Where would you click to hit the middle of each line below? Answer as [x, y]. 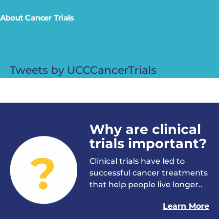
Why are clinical [145, 130]
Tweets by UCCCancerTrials [83, 70]
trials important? [148, 144]
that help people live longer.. [146, 185]
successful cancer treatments [149, 173]
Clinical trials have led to [137, 161]
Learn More [186, 206]
